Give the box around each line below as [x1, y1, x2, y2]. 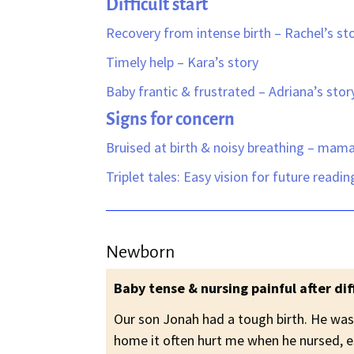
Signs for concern [106, 109, 239, 129]
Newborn [106, 243, 175, 262]
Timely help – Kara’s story [106, 52, 259, 71]
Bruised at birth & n [106, 137, 221, 156]
